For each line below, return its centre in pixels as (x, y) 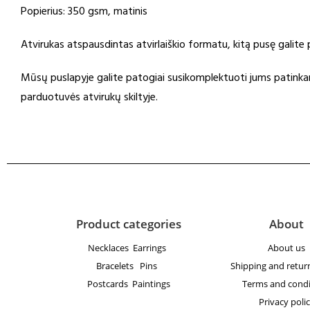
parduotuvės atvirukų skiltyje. (89, 99)
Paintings (151, 284)
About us (286, 248)
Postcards (110, 284)
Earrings (151, 248)
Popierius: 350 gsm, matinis (84, 13)
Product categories (129, 224)
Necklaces (109, 248)
